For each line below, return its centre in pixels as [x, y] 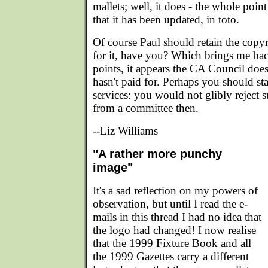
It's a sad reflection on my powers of [175, 191]
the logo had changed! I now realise [174, 230]
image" [113, 167]
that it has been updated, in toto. [166, 19]
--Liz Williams [125, 131]
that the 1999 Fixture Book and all [172, 243]
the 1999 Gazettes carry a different [171, 256]
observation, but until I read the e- [170, 204]
